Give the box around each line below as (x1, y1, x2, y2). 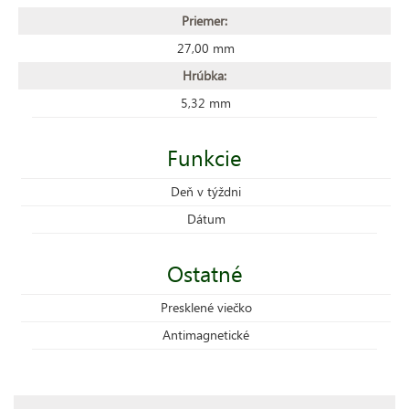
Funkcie (167, 142, 242, 172)
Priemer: (182, 11, 227, 29)
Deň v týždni (171, 182, 241, 200)
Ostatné (166, 257, 243, 288)
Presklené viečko (160, 298, 252, 316)
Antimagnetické (163, 325, 249, 343)
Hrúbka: (183, 66, 226, 84)
